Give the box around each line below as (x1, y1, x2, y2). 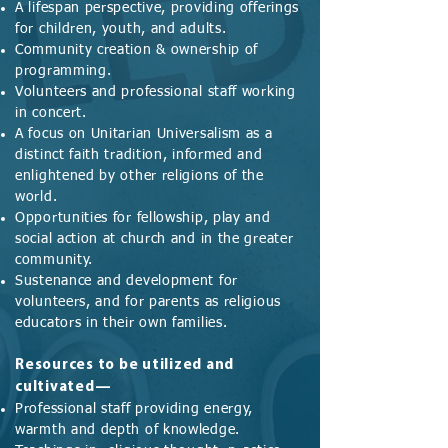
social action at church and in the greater (15, 232, 294, 246)
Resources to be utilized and (15, 358, 234, 373)
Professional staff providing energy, (15, 402, 254, 416)
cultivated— (15, 380, 112, 395)
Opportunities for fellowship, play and (15, 211, 271, 225)
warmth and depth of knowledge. (15, 423, 240, 437)
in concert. (15, 106, 87, 120)
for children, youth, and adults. (15, 22, 227, 36)
